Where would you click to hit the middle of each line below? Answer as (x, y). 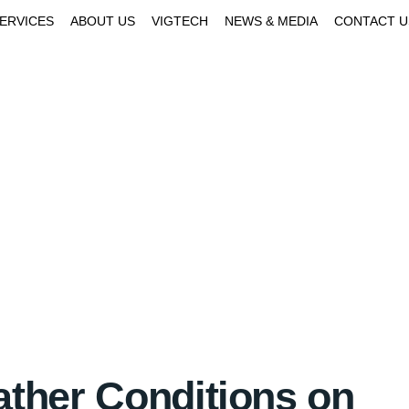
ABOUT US (103, 21)
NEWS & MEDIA (271, 21)
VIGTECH (180, 21)
